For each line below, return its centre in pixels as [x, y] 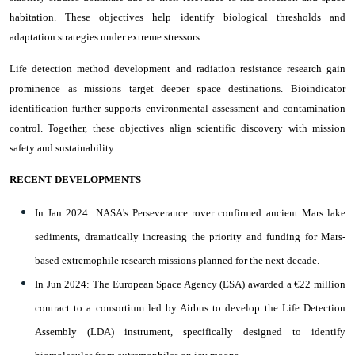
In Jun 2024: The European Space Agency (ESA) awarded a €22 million [190, 284]
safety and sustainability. [63, 147]
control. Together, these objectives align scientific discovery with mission [177, 128]
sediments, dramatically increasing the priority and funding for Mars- [190, 236]
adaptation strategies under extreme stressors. [106, 36]
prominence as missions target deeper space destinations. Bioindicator [177, 88]
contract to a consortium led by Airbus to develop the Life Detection [190, 307]
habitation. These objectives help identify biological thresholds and [177, 17]
